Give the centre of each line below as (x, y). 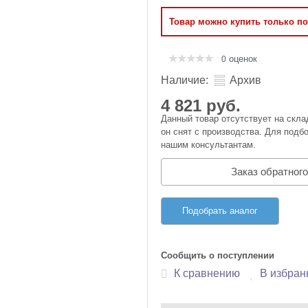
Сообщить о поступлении (218, 255)
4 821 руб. (201, 106)
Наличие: (185, 80)
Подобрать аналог (220, 211)
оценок (242, 59)
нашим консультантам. (208, 145)
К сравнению (207, 273)
